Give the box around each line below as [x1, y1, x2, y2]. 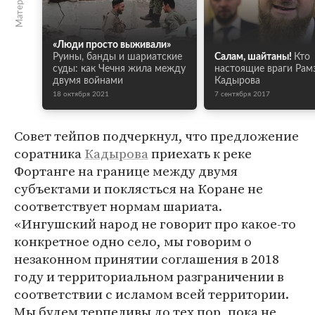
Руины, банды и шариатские [53, 52, 182, 62]
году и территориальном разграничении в [14, 267, 284, 285]
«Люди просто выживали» [53, 40, 171, 50]
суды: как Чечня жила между [53, 64, 186, 74]
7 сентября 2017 [214, 91, 270, 98]
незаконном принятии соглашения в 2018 [14, 250, 279, 268]
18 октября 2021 [53, 91, 109, 98]
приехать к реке [148, 144, 252, 162]
